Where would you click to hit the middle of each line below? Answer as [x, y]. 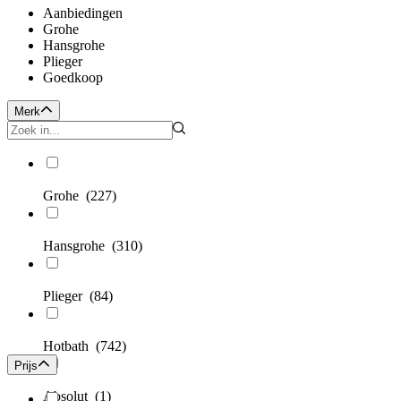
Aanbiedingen [83, 13]
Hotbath [69, 346]
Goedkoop [73, 78]
